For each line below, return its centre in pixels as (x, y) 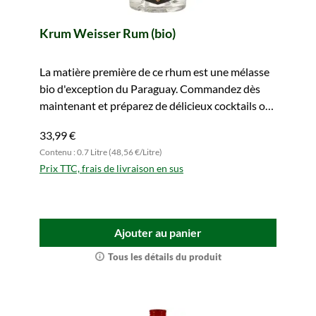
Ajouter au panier (158, 232)
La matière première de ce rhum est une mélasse (154, 72)
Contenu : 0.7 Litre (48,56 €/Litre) (101, 152)
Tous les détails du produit (164, 257)
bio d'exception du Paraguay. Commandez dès (150, 89)
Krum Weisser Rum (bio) (108, 33)
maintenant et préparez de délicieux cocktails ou (156, 105)
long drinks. (67, 122)
